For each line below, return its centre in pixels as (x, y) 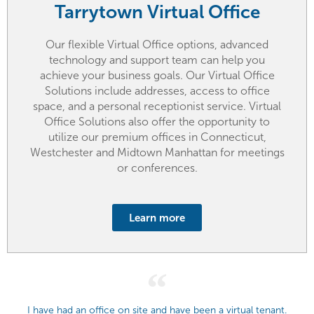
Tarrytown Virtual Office (157, 12)
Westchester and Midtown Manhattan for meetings (157, 152)
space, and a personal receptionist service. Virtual (157, 106)
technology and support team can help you (157, 60)
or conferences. (157, 168)
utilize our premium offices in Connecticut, (157, 137)
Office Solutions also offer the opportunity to (157, 121)
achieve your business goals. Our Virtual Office (157, 75)
